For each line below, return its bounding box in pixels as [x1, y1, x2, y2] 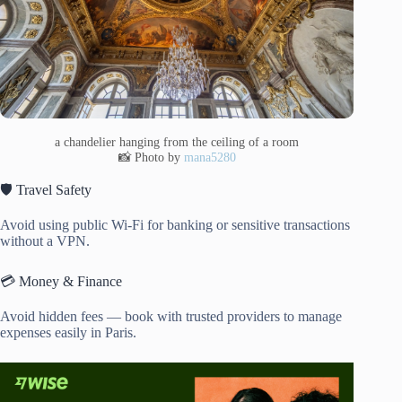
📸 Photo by [118, 150, 184, 165]
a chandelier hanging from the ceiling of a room [55, 135, 300, 150]
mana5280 [183, 150, 236, 165]
